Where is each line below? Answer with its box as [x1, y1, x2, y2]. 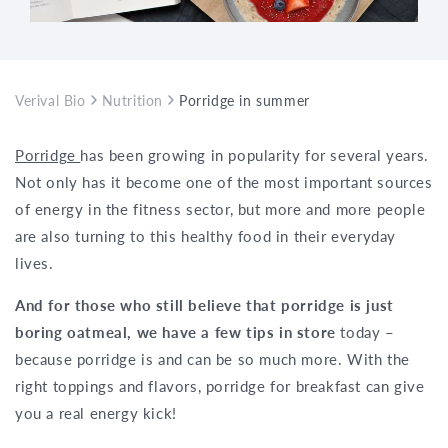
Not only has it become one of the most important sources [15, 172, 433, 191]
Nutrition [101, 91, 164, 109]
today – [340, 322, 395, 341]
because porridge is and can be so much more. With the [15, 349, 410, 368]
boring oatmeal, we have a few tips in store [15, 322, 341, 341]
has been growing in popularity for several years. [80, 145, 429, 164]
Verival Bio [15, 91, 86, 109]
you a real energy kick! [15, 403, 177, 422]
